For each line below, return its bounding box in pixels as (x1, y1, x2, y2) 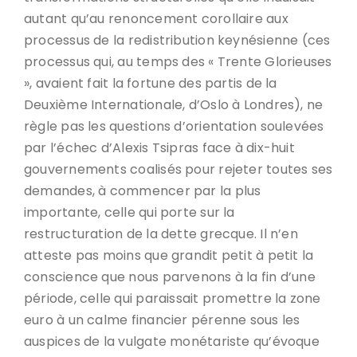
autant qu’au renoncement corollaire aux (24, 10, 288, 28)
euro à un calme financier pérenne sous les (24, 311, 300, 329)
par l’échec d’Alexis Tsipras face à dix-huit (24, 139, 295, 157)
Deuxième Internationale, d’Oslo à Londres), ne (24, 96, 324, 114)
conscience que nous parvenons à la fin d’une (24, 268, 316, 286)
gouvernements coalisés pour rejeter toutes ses (24, 160, 333, 178)
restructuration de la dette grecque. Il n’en (24, 225, 298, 243)
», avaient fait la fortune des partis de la (24, 74, 277, 92)
